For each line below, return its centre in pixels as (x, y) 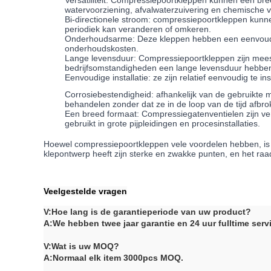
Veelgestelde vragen (85, 191)
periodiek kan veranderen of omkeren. (138, 29)
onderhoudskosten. (102, 49)
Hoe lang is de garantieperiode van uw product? (151, 211)
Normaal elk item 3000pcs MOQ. (118, 257)
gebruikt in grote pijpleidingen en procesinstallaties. (163, 124)
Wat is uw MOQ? (85, 246)
